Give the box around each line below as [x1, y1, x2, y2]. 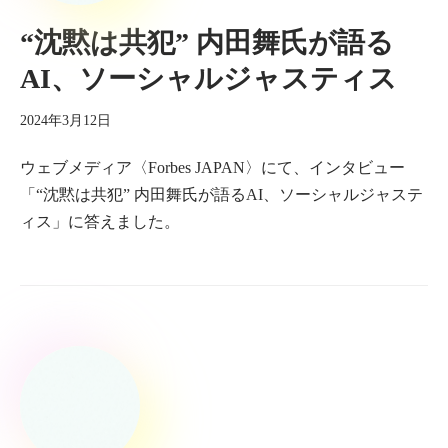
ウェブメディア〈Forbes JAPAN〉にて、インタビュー [20, 159, 405, 176]
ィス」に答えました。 [20, 213, 180, 230]
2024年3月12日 [20, 112, 111, 128]
